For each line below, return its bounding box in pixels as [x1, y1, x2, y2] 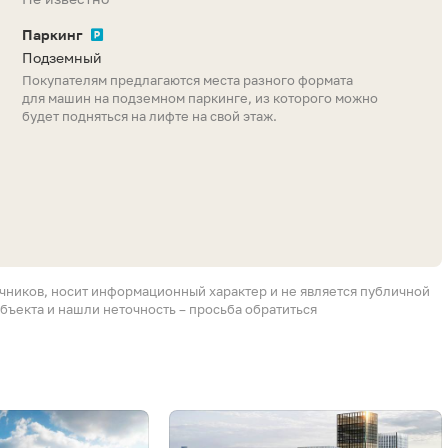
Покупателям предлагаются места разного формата [22, 72, 353, 89]
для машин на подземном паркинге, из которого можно [22, 90, 378, 107]
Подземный [22, 49, 102, 67]
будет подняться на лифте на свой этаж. [22, 108, 277, 125]
